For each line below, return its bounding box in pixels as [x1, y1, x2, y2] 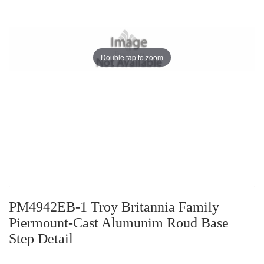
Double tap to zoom [101, 52, 163, 62]
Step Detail [9, 231, 73, 247]
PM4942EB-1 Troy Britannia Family [9, 199, 219, 215]
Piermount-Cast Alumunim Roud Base [9, 215, 229, 231]
